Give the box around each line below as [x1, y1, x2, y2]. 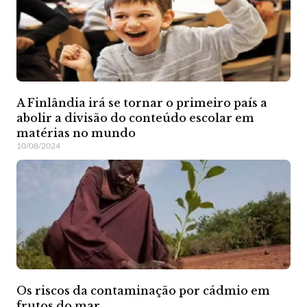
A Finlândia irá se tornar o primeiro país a [16, 96, 267, 110]
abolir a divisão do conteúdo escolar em [16, 111, 254, 125]
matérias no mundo [16, 126, 136, 140]
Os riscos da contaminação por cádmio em [16, 284, 270, 298]
